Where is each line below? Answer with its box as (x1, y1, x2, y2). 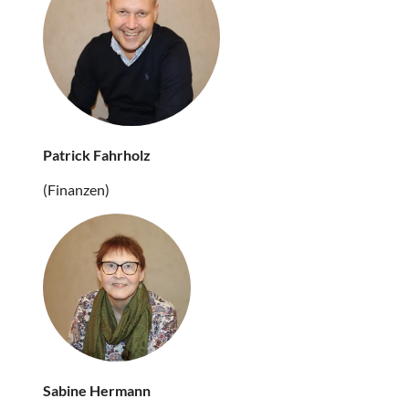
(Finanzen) (43, 180, 110, 198)
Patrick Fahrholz (43, 145, 151, 163)
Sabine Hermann (43, 381, 151, 399)
